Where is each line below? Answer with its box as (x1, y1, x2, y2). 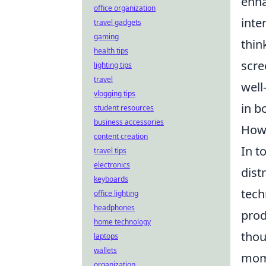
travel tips (94, 145, 126, 156)
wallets (94, 245, 117, 255)
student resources (94, 103, 154, 113)
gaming (94, 31, 119, 42)
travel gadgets (94, 17, 141, 27)
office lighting (94, 188, 138, 198)
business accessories (94, 117, 164, 127)
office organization (94, 3, 156, 13)
